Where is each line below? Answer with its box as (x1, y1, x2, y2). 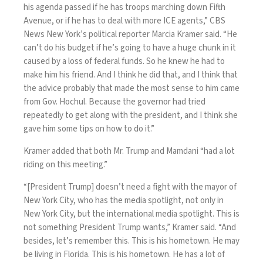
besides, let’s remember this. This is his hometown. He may (23, 235, 240, 248)
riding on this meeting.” (23, 159, 109, 171)
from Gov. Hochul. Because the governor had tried (23, 96, 205, 109)
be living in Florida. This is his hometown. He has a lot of (23, 248, 225, 261)
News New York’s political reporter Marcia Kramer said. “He (23, 28, 237, 41)
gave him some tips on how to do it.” (23, 123, 156, 136)
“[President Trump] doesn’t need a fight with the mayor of (23, 181, 237, 194)
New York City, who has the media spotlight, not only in (23, 194, 224, 207)
